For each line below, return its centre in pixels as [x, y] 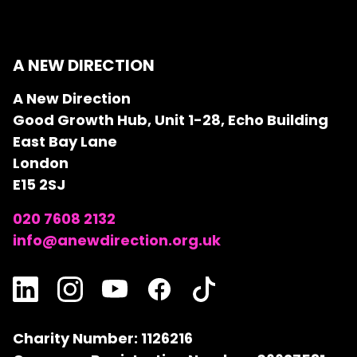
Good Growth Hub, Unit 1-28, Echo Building [171, 120]
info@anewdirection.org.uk [117, 240]
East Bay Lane [65, 141]
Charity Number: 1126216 [103, 338]
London [41, 163]
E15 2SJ [39, 184]
